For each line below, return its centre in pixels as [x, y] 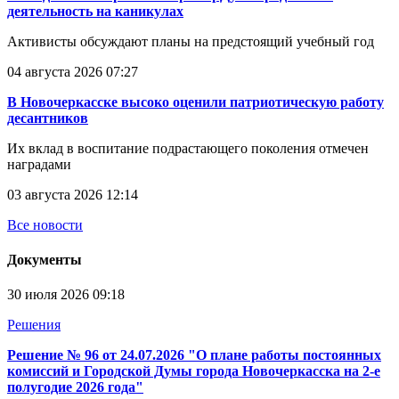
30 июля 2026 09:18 [66, 295]
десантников [48, 118]
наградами [39, 164]
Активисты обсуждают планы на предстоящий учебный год [194, 41]
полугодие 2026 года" [75, 387]
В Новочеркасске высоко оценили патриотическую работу [195, 102]
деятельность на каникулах [95, 11]
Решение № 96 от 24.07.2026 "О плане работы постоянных [194, 355]
